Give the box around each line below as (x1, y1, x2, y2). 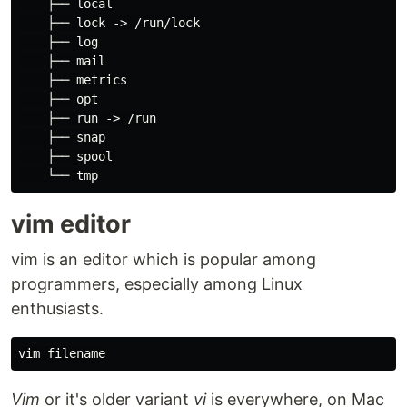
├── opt (18, 91, 98, 106)
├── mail (18, 53, 105, 68)
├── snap (18, 129, 105, 144)
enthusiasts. (11, 298, 104, 318)
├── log (18, 34, 98, 49)
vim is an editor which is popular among (11, 249, 316, 269)
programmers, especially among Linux (11, 273, 303, 293)
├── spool (18, 148, 113, 164)
